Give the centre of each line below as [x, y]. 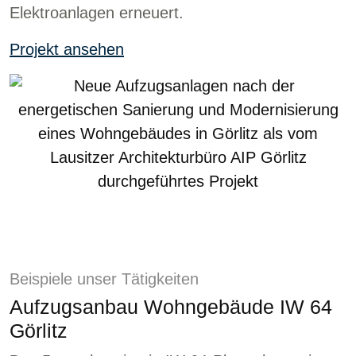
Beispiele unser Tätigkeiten [104, 279]
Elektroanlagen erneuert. [97, 12]
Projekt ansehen [67, 49]
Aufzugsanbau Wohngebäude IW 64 [171, 306]
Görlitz [39, 330]
